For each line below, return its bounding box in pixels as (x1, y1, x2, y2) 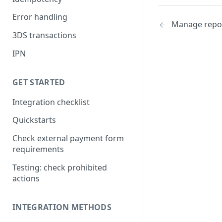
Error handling (12, 11, 67, 23)
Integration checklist (12, 96, 90, 108)
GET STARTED (12, 76, 65, 88)
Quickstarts (12, 114, 56, 126)
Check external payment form (12, 133, 124, 144)
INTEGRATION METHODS (12, 201, 112, 213)
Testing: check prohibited (12, 162, 107, 173)
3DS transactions (12, 30, 76, 41)
